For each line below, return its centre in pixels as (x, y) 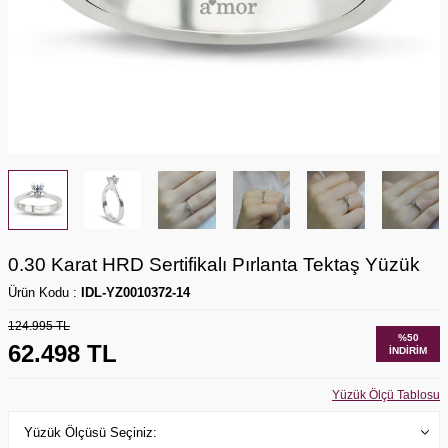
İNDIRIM (408, 350)
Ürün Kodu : (44, 292)
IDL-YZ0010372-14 (135, 292)
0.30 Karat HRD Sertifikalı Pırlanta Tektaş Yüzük (214, 264)
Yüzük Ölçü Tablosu (386, 394)
